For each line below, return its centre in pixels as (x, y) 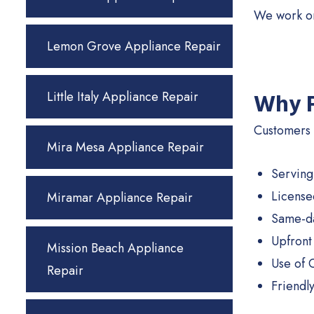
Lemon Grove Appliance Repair (134, 46)
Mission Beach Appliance (115, 248)
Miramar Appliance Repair (120, 198)
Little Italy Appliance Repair (123, 97)
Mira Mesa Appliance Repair (125, 147)
